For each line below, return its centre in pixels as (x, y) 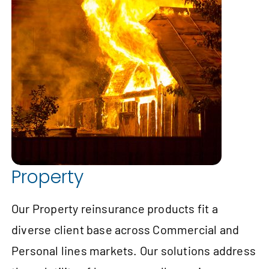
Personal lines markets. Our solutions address (134, 251)
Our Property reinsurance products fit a (115, 209)
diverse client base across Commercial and (125, 230)
